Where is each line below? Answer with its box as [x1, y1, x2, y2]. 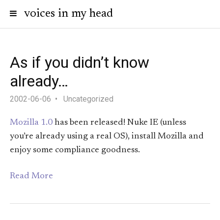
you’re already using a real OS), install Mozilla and [10, 132, 204, 141]
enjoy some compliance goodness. [10, 146, 140, 155]
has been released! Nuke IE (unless [53, 118, 186, 128]
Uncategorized [63, 94, 113, 104]
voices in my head [24, 8, 113, 20]
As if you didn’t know [10, 53, 149, 72]
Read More [10, 172, 53, 181]
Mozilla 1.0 [10, 118, 53, 128]
